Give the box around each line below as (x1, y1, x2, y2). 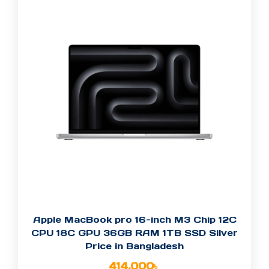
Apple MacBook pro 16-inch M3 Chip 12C (32, 214, 237, 226)
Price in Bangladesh (85, 240, 184, 252)
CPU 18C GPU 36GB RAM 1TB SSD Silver (31, 227, 238, 239)
